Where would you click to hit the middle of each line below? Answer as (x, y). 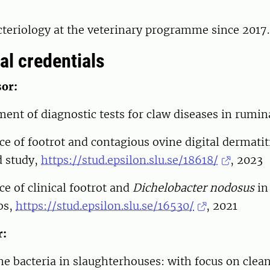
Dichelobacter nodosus (193, 188)
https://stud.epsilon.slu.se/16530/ (105, 206)
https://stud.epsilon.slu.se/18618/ (130, 160)
